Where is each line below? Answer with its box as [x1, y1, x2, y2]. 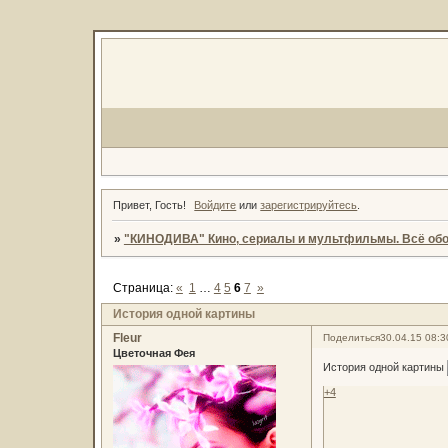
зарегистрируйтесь [260, 199, 358, 212]
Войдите [194, 199, 237, 212]
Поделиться [322, 332, 380, 344]
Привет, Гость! [112, 199, 186, 212]
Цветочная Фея [112, 347, 195, 360]
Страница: [112, 280, 176, 295]
